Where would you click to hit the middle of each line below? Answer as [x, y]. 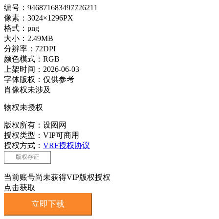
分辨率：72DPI [30, 48]
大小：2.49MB [29, 38]
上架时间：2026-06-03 [42, 69]
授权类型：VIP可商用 [42, 135]
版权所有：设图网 [36, 125]
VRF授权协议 [66, 145]
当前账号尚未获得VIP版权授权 [57, 177]
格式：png [22, 28]
